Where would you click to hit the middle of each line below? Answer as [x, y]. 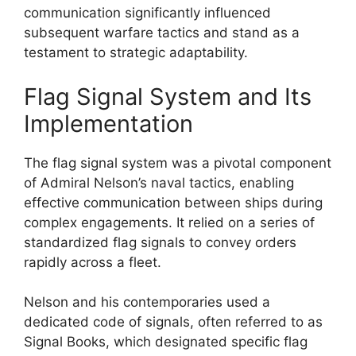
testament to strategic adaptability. [136, 52]
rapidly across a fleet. [93, 262]
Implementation [108, 123]
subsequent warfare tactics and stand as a [162, 33]
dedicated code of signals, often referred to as [173, 322]
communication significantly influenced [147, 13]
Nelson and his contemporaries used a [147, 302]
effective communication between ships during [173, 202]
